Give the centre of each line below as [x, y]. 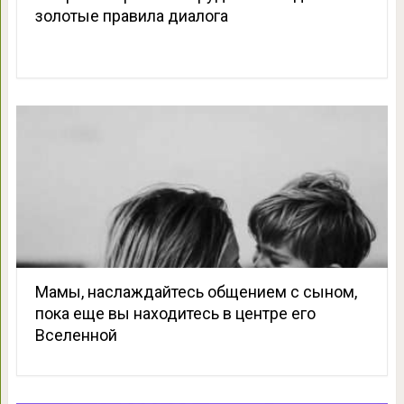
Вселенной [76, 335]
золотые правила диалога [131, 16]
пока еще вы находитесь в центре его [175, 314]
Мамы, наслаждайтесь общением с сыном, [196, 292]
